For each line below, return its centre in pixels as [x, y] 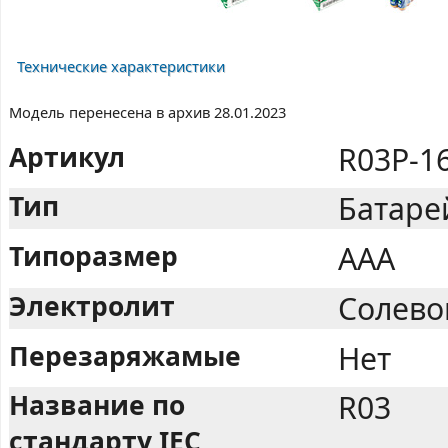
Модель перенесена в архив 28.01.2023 [147, 112]
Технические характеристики [120, 66]
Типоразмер [93, 256]
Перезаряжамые [125, 355]
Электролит [92, 305]
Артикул [67, 156]
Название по [97, 405]
